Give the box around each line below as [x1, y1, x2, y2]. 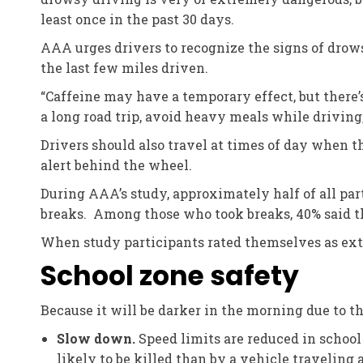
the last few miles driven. [41, 59, 208, 76]
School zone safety [41, 257, 299, 295]
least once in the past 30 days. [41, 11, 234, 28]
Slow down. [57, 330, 135, 347]
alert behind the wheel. [41, 156, 192, 173]
